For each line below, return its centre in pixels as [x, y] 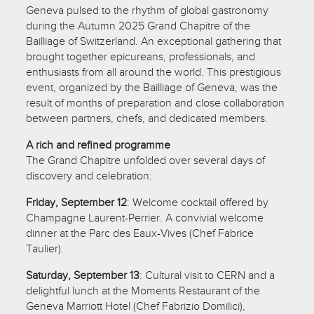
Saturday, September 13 [83, 275]
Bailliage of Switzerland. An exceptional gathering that [154, 41]
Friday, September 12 [77, 202]
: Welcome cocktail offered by [198, 202]
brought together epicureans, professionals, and [141, 56]
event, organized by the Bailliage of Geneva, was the [152, 87]
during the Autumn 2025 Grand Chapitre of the [138, 26]
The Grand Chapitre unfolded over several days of [146, 160]
